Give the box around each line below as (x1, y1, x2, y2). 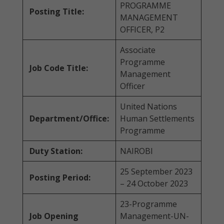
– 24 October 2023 (120, 178, 188, 189)
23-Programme (120, 198, 177, 209)
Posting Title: (29, 6, 84, 17)
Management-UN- (120, 210, 189, 221)
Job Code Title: (29, 62, 88, 73)
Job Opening (29, 210, 78, 221)
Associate (120, 44, 155, 55)
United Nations (120, 101, 177, 112)
